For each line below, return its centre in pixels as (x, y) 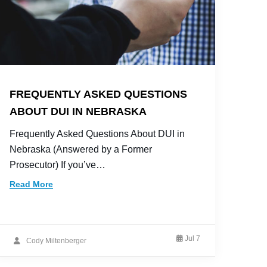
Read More (31, 184)
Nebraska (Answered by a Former (81, 149)
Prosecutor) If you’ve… (58, 165)
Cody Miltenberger (56, 240)
